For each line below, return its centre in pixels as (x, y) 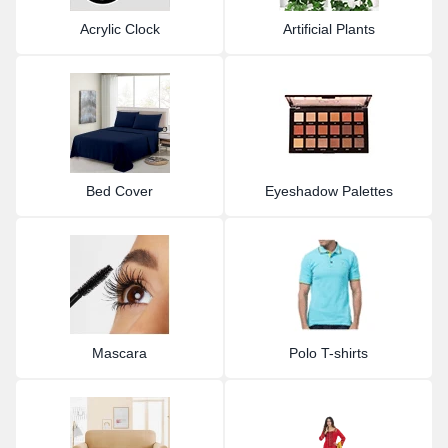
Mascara (119, 352)
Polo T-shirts (328, 352)
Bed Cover (119, 190)
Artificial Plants (328, 28)
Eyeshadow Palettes (328, 190)
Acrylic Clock (119, 28)
